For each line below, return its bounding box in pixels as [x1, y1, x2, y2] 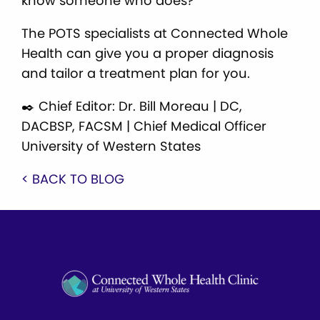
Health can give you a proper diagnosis [21, 44, 274, 62]
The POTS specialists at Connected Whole [21, 24, 288, 42]
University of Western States [21, 136, 204, 155]
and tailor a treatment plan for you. [21, 64, 250, 82]
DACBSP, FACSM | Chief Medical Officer [21, 116, 266, 135]
